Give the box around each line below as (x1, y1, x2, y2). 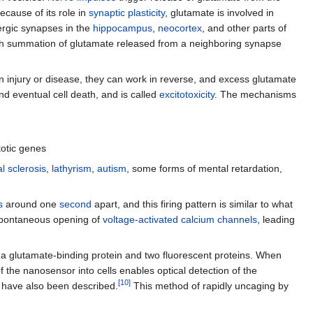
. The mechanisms (214, 89, 296, 101)
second (59, 198, 92, 210)
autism (97, 163, 126, 175)
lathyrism (52, 163, 92, 175)
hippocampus (93, 22, 152, 34)
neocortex (158, 22, 202, 34)
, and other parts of (202, 22, 286, 34)
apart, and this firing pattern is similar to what (92, 198, 293, 210)
